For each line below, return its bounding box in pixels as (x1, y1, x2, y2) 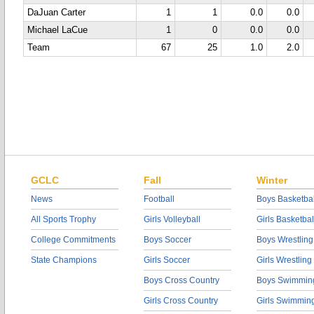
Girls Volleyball (144, 214, 200, 224)
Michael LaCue (27, 25, 88, 35)
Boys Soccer (144, 235, 191, 245)
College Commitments (31, 235, 116, 245)
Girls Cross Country (144, 296, 218, 306)
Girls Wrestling (257, 255, 312, 265)
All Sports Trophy (31, 214, 96, 224)
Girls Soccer (144, 255, 190, 265)
